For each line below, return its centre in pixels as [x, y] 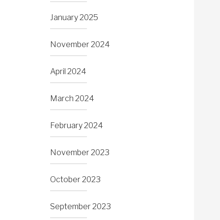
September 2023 [81, 207]
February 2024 [77, 126]
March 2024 [72, 99]
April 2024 [68, 72]
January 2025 [74, 18]
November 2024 [80, 45]
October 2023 [75, 180]
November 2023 [80, 153]
